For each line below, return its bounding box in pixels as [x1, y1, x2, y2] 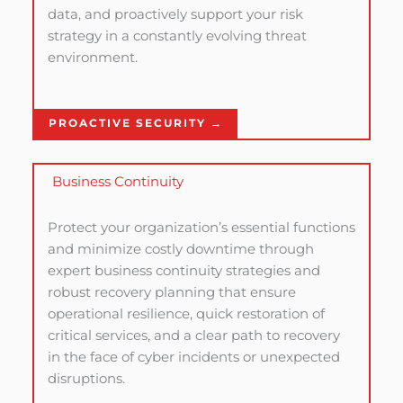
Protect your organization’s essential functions [47, 219, 355, 236]
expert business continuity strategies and [47, 262, 320, 279]
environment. [47, 49, 138, 66]
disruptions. [47, 370, 125, 387]
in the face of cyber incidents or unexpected [47, 348, 340, 365]
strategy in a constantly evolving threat [47, 27, 307, 44]
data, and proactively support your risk [47, 5, 303, 22]
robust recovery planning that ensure [47, 283, 296, 300]
